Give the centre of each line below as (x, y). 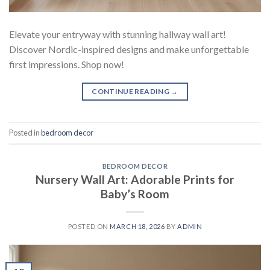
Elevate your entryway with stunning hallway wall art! (118, 34)
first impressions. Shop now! (67, 64)
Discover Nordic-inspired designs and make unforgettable (129, 49)
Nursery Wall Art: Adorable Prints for (135, 180)
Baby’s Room (135, 194)
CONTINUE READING (131, 91)
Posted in (25, 132)
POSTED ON (89, 227)
